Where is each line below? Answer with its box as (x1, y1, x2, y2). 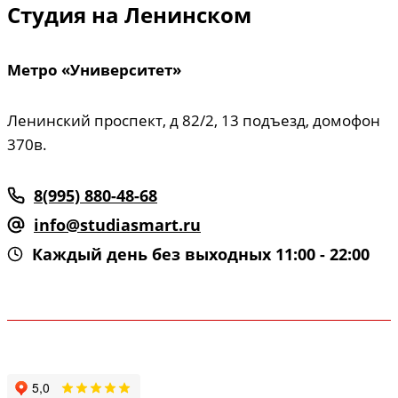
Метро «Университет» (7, 60, 181, 81)
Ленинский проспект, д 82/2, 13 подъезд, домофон (7, 110, 380, 131)
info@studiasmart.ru (34, 214, 201, 236)
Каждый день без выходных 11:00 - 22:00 (32, 243, 370, 266)
